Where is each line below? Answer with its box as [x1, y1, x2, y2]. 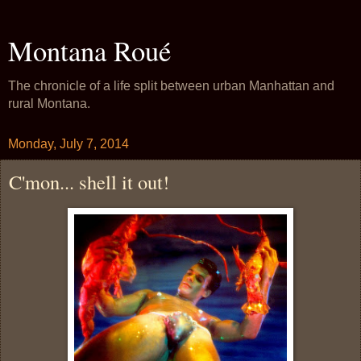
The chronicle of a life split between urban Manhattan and [8, 79, 334, 93]
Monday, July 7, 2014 [8, 137, 129, 151]
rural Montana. [8, 97, 90, 110]
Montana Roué [8, 32, 171, 69]
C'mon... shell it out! [9, 168, 169, 195]
